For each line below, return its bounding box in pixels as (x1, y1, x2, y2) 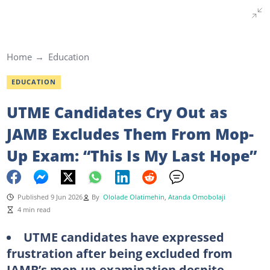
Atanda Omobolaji (168, 192, 225, 201)
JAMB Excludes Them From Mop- (6, 123, 254, 144)
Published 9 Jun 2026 (17, 192, 83, 201)
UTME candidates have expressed (23, 228, 224, 245)
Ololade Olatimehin (102, 192, 165, 201)
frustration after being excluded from (6, 244, 233, 262)
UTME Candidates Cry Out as (6, 101, 227, 122)
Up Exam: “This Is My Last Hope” (6, 145, 257, 166)
